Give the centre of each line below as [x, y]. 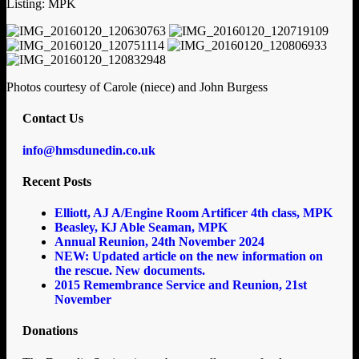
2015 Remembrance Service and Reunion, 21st [181, 285]
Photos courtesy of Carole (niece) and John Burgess [137, 87]
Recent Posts [57, 181]
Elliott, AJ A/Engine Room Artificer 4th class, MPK [194, 213]
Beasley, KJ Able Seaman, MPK [141, 228]
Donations [50, 331]
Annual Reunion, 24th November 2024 [159, 242]
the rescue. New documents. [130, 271]
